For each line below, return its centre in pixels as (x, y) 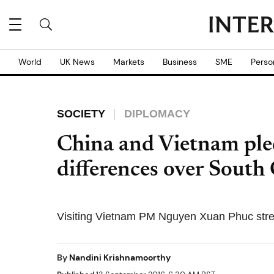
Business (180, 62)
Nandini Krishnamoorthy (120, 257)
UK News (77, 62)
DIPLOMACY (157, 114)
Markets (129, 62)
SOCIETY (81, 114)
